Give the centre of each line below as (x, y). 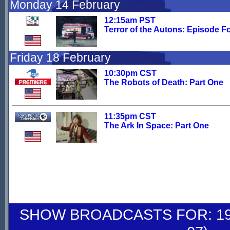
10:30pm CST (130, 73)
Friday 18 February (60, 57)
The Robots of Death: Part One (164, 82)
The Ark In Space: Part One (157, 126)
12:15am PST (130, 20)
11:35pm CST (130, 116)
